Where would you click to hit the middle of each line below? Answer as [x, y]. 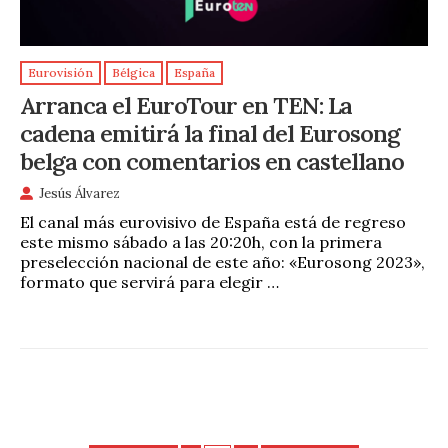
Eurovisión [60, 73]
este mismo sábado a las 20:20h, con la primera [201, 241]
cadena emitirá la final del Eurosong [210, 132]
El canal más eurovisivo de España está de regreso [213, 221]
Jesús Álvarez [79, 193]
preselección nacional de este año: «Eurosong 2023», [222, 261]
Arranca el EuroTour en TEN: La [186, 104]
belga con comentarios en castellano [212, 160]
